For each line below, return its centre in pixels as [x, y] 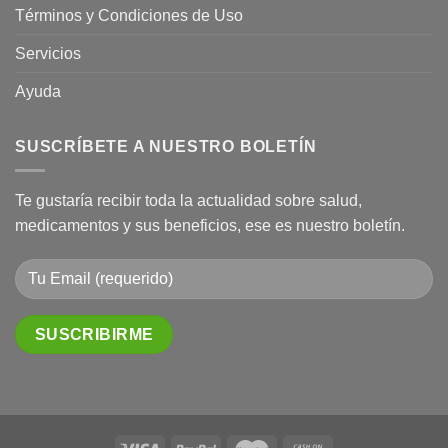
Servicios [48, 53]
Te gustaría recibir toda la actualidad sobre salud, [188, 201]
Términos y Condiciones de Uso [129, 15]
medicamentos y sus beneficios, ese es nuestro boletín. [210, 226]
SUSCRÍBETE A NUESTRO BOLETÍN [166, 146]
